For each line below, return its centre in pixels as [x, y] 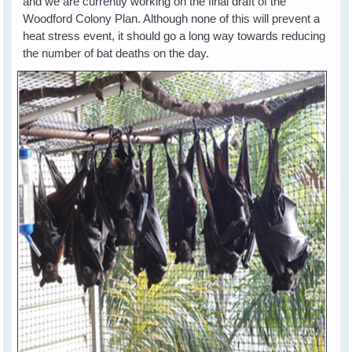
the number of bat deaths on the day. [118, 53]
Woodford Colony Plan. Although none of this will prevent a [172, 18]
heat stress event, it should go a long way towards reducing [174, 35]
